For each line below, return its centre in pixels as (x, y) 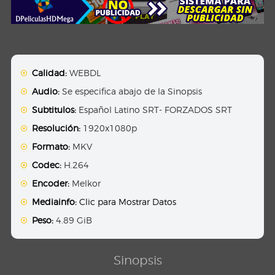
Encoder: (51, 184)
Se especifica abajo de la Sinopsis (131, 91)
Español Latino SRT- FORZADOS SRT (154, 110)
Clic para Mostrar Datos (128, 202)
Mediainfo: (55, 202)
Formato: (51, 147)
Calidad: (50, 73)
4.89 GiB (73, 220)
